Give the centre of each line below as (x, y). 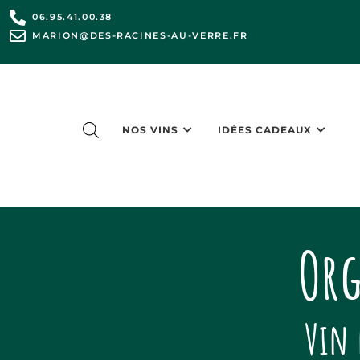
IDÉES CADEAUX (265, 129)
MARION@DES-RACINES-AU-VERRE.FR (140, 35)
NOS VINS (151, 129)
